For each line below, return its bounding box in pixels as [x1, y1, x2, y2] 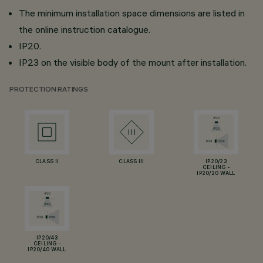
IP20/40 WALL [28, 247, 66, 253]
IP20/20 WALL [197, 171, 235, 177]
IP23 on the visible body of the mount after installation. [19, 56, 247, 68]
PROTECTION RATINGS [9, 86, 88, 94]
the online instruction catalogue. [19, 23, 150, 35]
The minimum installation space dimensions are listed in [19, 7, 245, 19]
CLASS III [119, 159, 144, 165]
